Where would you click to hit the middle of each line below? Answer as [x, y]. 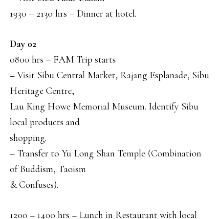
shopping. [28, 138]
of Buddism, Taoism [48, 169]
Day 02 [23, 44]
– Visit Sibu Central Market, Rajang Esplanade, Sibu [109, 76]
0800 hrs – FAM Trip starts [63, 60]
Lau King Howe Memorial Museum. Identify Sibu [104, 107]
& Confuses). [34, 185]
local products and [45, 122]
